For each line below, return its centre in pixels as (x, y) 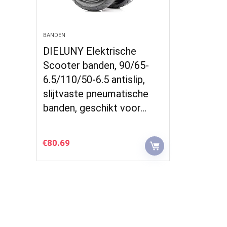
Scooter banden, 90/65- (96, 65)
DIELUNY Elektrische (90, 51)
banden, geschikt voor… (95, 108)
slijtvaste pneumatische (96, 94)
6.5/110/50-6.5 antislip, (94, 80)
